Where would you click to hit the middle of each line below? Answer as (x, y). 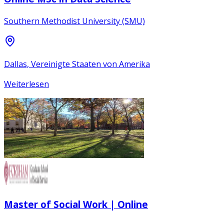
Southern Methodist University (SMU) (74, 21)
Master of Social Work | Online (76, 204)
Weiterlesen (26, 84)
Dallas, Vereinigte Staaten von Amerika (77, 64)
